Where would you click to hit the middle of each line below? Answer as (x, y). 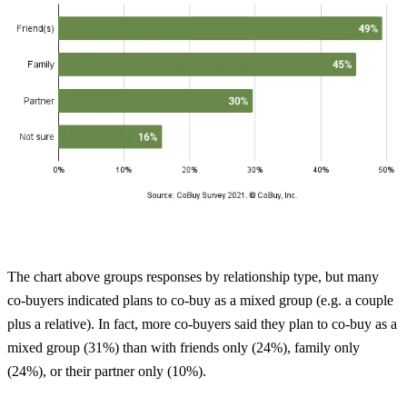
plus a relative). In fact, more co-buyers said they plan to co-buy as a (202, 324)
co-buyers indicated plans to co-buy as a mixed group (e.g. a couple (200, 301)
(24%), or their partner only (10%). (107, 372)
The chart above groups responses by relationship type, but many (193, 277)
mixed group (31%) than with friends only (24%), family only (184, 348)
